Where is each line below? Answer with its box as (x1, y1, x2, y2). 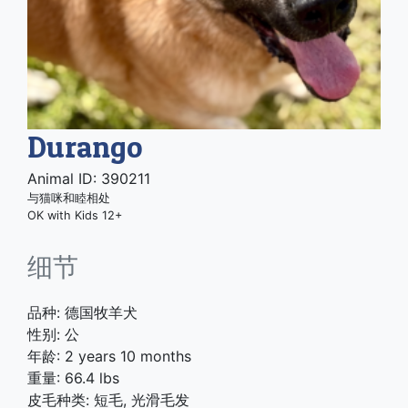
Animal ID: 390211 (27, 168, 150, 188)
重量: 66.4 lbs (27, 369, 119, 388)
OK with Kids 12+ (27, 208, 122, 222)
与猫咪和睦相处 (27, 190, 110, 205)
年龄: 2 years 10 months (27, 347, 191, 366)
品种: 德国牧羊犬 (27, 303, 138, 322)
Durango (27, 128, 143, 165)
